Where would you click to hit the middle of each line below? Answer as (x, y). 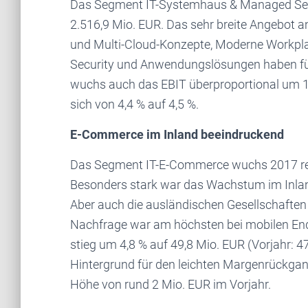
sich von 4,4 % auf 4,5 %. (134, 104)
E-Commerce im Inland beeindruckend (177, 134)
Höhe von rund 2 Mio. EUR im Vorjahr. (170, 284)
